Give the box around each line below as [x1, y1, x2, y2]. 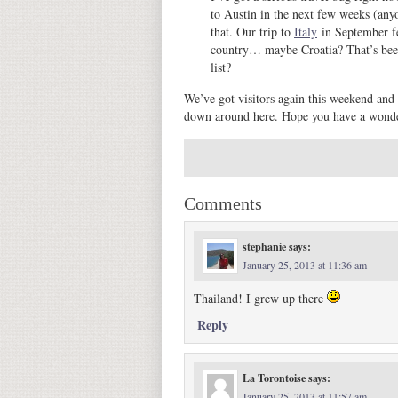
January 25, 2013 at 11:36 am [243, 258, 367, 272]
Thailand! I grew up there [194, 290, 327, 306]
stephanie [243, 239, 286, 254]
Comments [184, 194, 262, 213]
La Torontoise [243, 370, 306, 386]
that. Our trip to [211, 23, 294, 40]
